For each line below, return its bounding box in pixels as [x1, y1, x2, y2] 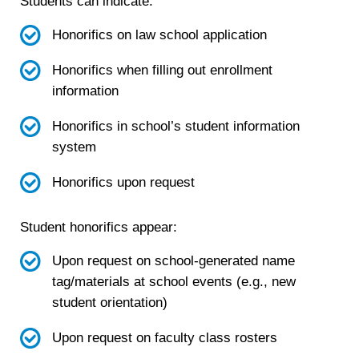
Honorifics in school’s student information [51, 119, 300, 135]
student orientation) [51, 294, 167, 310]
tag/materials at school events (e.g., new [51, 273, 296, 289]
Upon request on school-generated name [51, 252, 295, 268]
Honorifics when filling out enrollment [51, 62, 272, 78]
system [51, 139, 96, 155]
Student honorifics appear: [20, 219, 178, 235]
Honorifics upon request [51, 175, 195, 191]
